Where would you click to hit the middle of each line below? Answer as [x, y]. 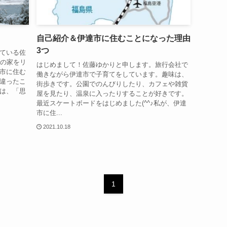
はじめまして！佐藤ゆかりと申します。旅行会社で [112, 65]
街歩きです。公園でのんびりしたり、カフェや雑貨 [112, 84]
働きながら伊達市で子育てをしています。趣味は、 [112, 74]
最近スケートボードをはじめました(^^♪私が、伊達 [111, 103]
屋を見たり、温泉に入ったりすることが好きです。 [112, 94]
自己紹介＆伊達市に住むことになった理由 [113, 38]
